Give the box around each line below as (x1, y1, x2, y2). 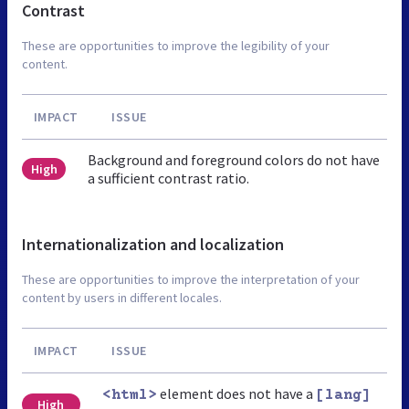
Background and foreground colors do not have (88, 150, 381, 169)
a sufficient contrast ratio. (88, 168, 250, 187)
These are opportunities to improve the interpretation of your (22, 270, 360, 288)
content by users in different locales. (22, 288, 222, 306)
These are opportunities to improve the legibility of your (22, 37, 330, 54)
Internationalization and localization (22, 233, 284, 255)
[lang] (315, 386, 371, 404)
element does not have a (156, 383, 316, 403)
